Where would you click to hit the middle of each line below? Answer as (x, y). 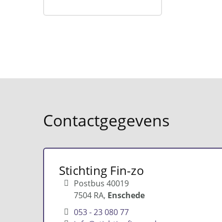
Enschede (126, 195)
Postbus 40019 (101, 183)
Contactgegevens (106, 120)
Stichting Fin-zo (102, 170)
